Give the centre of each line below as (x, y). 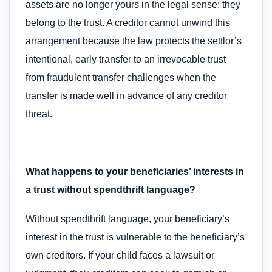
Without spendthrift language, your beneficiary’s (127, 219)
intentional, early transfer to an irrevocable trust (126, 59)
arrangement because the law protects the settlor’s (134, 41)
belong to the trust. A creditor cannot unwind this (128, 23)
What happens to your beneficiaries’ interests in (135, 171)
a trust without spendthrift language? (110, 189)
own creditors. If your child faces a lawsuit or (120, 256)
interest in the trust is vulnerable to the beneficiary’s (135, 237)
